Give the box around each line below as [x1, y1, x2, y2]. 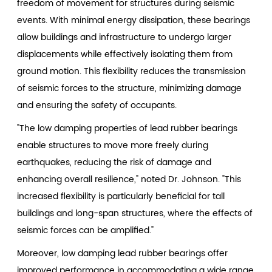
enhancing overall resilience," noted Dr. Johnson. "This [17, 172, 242, 186]
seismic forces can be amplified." [17, 223, 154, 237]
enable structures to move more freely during [17, 138, 209, 152]
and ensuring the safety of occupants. [17, 98, 177, 112]
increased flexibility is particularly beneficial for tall [17, 189, 225, 203]
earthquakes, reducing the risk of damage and [17, 155, 212, 169]
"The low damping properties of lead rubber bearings [17, 121, 238, 135]
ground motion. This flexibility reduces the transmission [17, 64, 246, 78]
